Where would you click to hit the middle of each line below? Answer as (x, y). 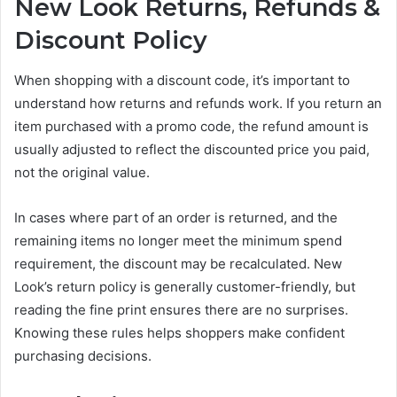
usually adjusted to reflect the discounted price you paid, (192, 149)
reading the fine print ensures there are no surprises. (181, 309)
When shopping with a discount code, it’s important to (182, 80)
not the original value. (82, 172)
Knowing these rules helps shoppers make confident (179, 332)
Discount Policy (111, 41)
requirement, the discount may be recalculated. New (178, 263)
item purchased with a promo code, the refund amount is (191, 126)
